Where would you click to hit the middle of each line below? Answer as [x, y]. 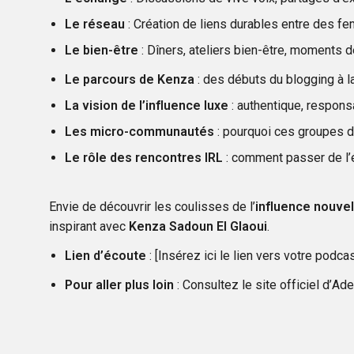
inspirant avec [89, 226]
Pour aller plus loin [119, 284]
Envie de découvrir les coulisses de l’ [152, 206]
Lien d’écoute [105, 255]
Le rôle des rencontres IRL [144, 157]
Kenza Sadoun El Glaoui [198, 226]
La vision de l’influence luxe [147, 105]
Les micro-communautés [139, 131]
